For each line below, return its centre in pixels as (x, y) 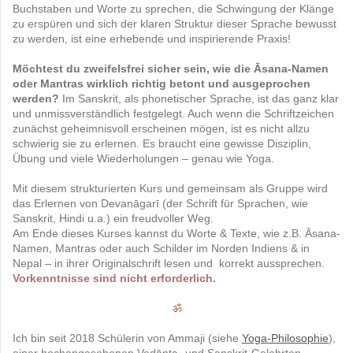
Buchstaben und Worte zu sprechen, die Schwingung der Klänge (173, 8)
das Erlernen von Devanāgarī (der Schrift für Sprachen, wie (160, 203)
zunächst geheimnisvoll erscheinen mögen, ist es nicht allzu (161, 128)
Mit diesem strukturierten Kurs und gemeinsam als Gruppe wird (170, 188)
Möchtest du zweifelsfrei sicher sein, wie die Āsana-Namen (171, 68)
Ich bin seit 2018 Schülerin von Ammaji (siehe (127, 338)
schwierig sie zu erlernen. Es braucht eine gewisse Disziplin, (162, 143)
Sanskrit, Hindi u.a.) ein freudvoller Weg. (113, 218)
